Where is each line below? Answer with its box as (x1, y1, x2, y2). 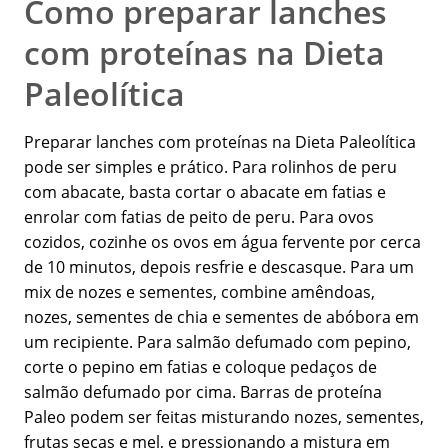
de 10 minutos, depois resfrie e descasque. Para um (24, 256, 414, 279)
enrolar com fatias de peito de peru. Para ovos (24, 206, 374, 229)
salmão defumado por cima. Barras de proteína (24, 381, 382, 404)
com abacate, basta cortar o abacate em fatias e (24, 181, 386, 204)
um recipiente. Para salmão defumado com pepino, (24, 331, 411, 354)
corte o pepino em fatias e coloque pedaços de (24, 356, 377, 379)
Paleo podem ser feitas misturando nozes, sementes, (24, 406, 424, 429)
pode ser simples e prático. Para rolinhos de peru (24, 156, 397, 179)
